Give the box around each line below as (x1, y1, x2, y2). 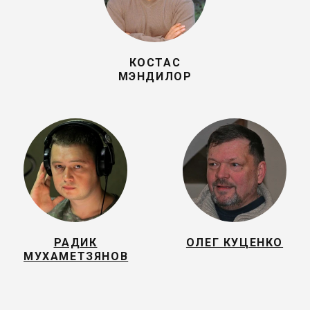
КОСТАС (129, 56, 181, 69)
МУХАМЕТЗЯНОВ (24, 250, 129, 263)
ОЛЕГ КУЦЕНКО (185, 236, 284, 249)
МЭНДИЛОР (118, 70, 192, 83)
